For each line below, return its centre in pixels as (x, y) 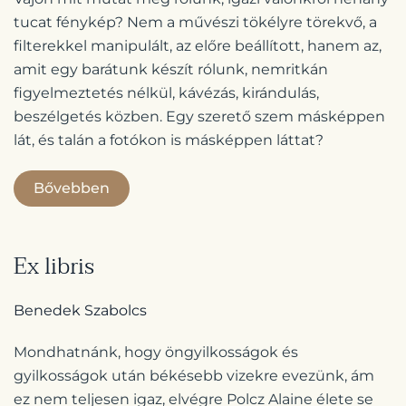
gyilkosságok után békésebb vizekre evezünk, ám (194, 376)
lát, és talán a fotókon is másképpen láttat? (169, 140)
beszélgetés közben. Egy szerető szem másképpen (199, 117)
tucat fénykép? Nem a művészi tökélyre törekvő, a (195, 23)
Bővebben (72, 188)
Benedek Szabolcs (80, 311)
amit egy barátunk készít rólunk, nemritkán (171, 70)
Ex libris (54, 267)
